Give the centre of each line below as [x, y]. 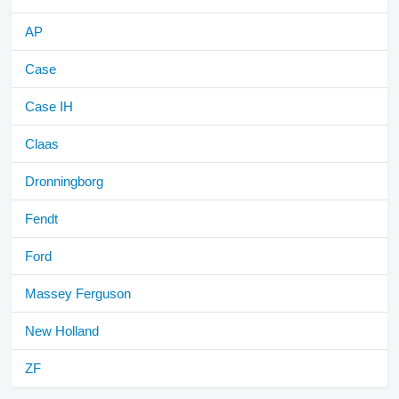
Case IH [49, 107]
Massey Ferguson [78, 294]
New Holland [62, 331]
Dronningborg [64, 182]
